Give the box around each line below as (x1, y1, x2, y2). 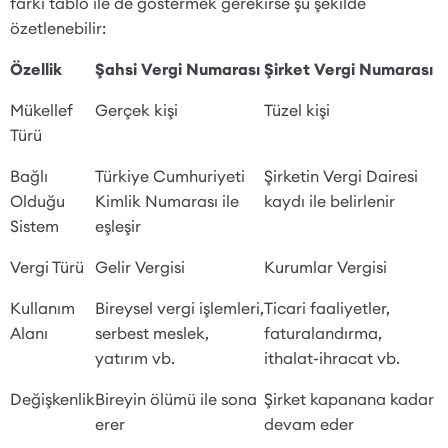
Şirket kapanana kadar (264, 388, 434, 409)
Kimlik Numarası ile (95, 190, 239, 211)
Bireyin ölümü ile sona (95, 388, 257, 409)
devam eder (264, 413, 354, 434)
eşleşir (95, 215, 141, 236)
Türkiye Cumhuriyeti (95, 165, 245, 186)
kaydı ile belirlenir (264, 190, 395, 211)
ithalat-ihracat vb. (264, 347, 400, 368)
